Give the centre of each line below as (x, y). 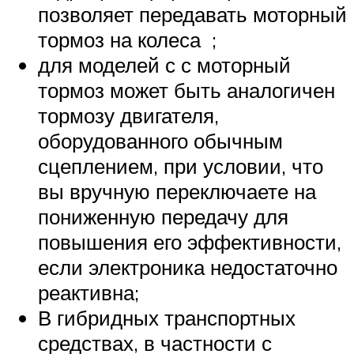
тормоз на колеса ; (127, 39)
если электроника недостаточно (188, 267)
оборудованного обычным (160, 140)
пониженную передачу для (163, 216)
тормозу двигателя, (128, 115)
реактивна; (88, 292)
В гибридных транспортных (167, 317)
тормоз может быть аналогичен (186, 90)
